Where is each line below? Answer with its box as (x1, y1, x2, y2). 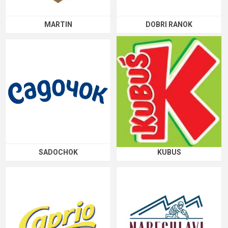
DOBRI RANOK (146, 20, 192, 28)
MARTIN (44, 20, 72, 28)
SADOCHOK (38, 148, 78, 156)
